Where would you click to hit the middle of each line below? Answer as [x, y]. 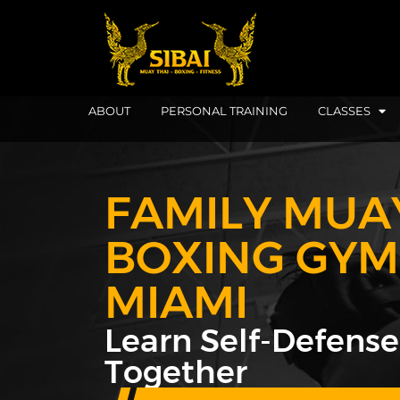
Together [176, 372]
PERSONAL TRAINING [224, 111]
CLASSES [344, 111]
